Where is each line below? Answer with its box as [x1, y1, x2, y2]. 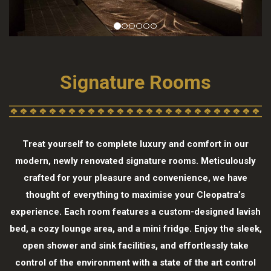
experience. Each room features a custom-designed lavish [10, 206, 261, 217]
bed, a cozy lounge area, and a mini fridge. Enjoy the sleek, [9, 223, 262, 234]
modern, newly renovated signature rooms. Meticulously [15, 155, 256, 166]
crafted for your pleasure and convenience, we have [24, 172, 247, 183]
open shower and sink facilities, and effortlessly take [22, 240, 249, 251]
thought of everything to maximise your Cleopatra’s [26, 189, 245, 200]
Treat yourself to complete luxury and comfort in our [22, 138, 249, 149]
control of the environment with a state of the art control [15, 256, 256, 268]
